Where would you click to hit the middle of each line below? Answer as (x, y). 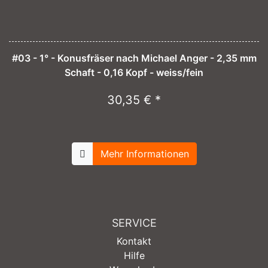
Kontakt (134, 241)
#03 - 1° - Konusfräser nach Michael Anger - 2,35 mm (134, 58)
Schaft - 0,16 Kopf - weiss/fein (134, 72)
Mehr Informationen (144, 153)
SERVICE (134, 223)
